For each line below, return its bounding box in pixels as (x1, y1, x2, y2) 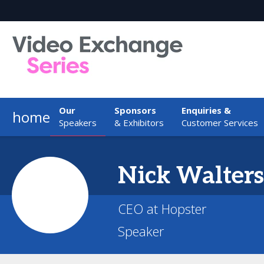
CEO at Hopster (118, 200, 206, 217)
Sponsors (114, 104, 156, 116)
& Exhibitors (114, 117, 164, 128)
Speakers (59, 117, 97, 128)
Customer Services (181, 117, 258, 128)
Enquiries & (181, 104, 231, 116)
